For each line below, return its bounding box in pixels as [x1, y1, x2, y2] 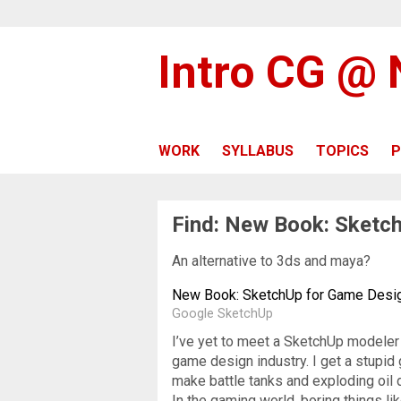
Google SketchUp [172, 305, 273, 321]
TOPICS [316, 141, 369, 159]
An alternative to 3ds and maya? [172, 252, 371, 269]
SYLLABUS [222, 141, 294, 159]
